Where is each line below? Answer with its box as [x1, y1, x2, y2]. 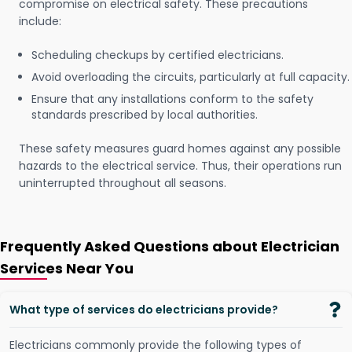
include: [19, 13, 61, 30]
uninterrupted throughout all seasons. [19, 175, 226, 192]
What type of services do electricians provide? [9, 302, 278, 318]
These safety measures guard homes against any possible [19, 141, 341, 157]
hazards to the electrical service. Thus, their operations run [19, 158, 342, 174]
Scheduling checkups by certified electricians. [31, 47, 284, 64]
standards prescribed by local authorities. [31, 107, 258, 123]
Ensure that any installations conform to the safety [31, 91, 313, 108]
